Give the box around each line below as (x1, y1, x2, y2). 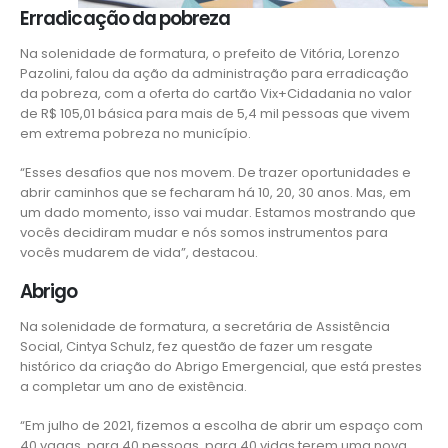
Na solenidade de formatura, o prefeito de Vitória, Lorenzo (20, 44, 400, 64)
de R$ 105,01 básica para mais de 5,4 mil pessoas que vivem (20, 104, 410, 124)
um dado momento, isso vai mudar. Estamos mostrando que (20, 202, 416, 222)
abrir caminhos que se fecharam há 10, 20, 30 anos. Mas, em (20, 182, 411, 202)
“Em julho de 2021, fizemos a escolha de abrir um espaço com (20, 415, 423, 435)
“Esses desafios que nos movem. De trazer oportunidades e (20, 162, 411, 182)
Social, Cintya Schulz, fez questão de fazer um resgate (20, 337, 373, 357)
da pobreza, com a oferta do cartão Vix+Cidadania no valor (20, 84, 412, 104)
